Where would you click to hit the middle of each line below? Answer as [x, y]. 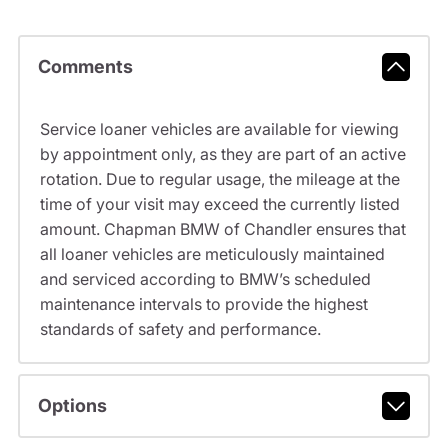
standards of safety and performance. [180, 328]
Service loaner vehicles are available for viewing [219, 128]
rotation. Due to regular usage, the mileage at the [219, 178]
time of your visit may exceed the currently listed [219, 203]
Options [72, 406]
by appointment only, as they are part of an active [222, 153]
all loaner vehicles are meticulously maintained [212, 253]
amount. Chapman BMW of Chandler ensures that [222, 228]
